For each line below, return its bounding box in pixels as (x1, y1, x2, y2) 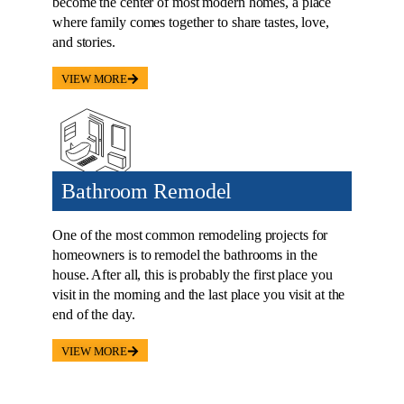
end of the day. (52, 306, 135, 322)
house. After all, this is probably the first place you (52, 266, 333, 282)
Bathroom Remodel (61, 179, 233, 203)
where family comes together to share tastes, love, (52, 14, 329, 30)
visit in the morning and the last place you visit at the (52, 286, 345, 302)
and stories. (52, 33, 115, 50)
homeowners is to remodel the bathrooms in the (52, 246, 317, 262)
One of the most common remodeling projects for (52, 226, 328, 243)
